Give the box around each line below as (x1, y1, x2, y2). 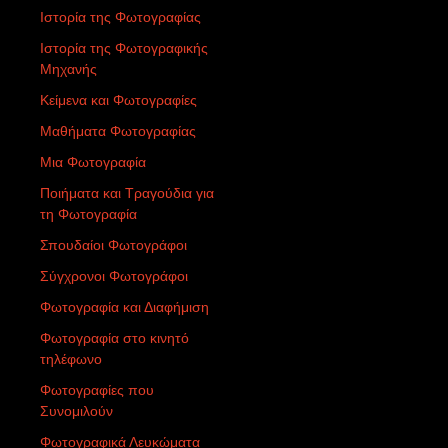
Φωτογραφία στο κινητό (40, 329, 189, 346)
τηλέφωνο (40, 350, 102, 367)
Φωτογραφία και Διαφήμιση (40, 298, 209, 315)
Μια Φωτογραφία (40, 153, 146, 170)
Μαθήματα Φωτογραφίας (40, 122, 196, 139)
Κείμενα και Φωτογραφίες (40, 91, 197, 108)
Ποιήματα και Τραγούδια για (40, 184, 214, 201)
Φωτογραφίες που (40, 381, 154, 398)
